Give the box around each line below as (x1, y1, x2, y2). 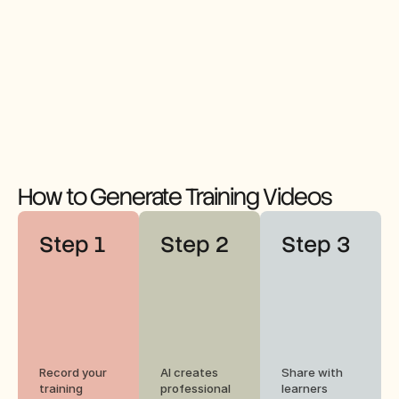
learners (281, 380, 328, 395)
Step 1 (39, 230, 106, 258)
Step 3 (281, 230, 350, 258)
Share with (281, 364, 343, 379)
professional (160, 380, 231, 395)
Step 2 (160, 230, 229, 258)
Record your (39, 364, 107, 379)
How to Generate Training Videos (18, 181, 332, 212)
